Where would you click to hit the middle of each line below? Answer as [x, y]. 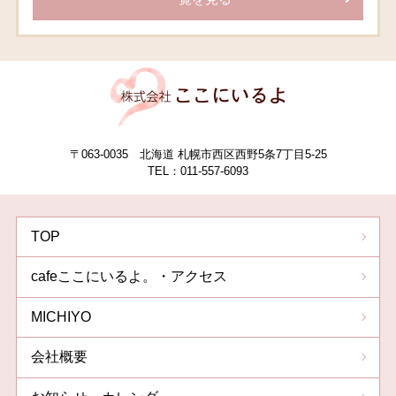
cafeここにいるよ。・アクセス [129, 277]
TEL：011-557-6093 [198, 171]
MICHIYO [61, 316]
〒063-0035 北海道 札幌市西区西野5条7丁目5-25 [198, 155]
